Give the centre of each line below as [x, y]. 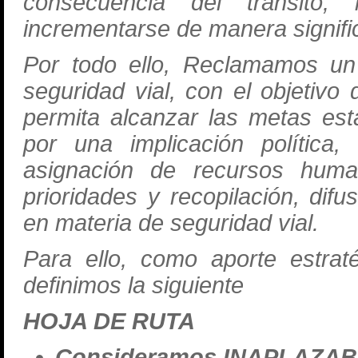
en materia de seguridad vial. [174, 223]
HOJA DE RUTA [109, 321]
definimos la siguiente [133, 285]
